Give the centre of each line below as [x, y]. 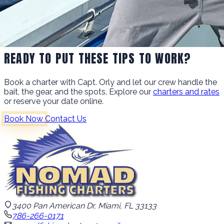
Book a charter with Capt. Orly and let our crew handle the [110, 82]
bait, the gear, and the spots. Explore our [78, 91]
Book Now [24, 118]
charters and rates [186, 91]
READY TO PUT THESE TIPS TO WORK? [98, 58]
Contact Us [66, 118]
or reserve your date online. [54, 101]
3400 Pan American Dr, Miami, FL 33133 [84, 205]
